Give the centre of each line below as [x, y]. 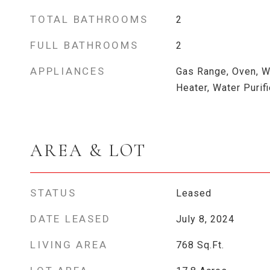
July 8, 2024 [205, 219]
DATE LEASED [71, 219]
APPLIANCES [68, 71]
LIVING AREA [69, 245]
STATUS [53, 193]
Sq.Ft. [210, 245]
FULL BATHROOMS [84, 45]
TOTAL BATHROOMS [89, 19]
